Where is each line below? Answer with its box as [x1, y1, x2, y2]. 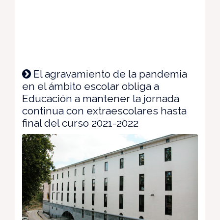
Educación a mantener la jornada [22, 92, 179, 105]
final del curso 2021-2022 [22, 117, 138, 130]
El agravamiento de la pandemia [31, 68, 187, 81]
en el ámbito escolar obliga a [22, 80, 159, 93]
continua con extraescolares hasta [22, 105, 187, 117]
